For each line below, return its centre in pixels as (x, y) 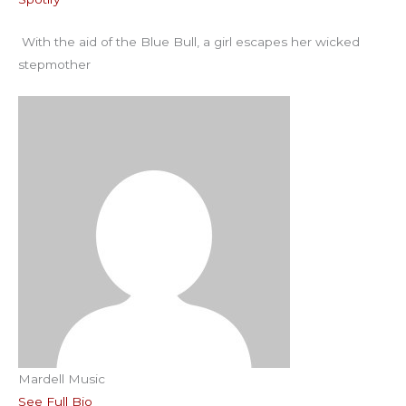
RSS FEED (59, 19)
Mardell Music (62, 379)
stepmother (54, 65)
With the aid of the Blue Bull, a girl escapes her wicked (189, 42)
